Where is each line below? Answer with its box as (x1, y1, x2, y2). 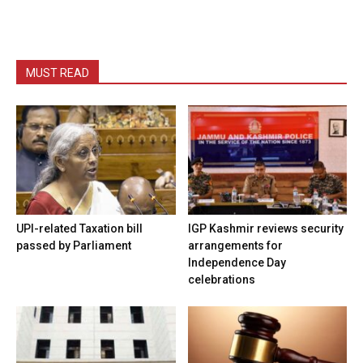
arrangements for (187, 238, 283, 252)
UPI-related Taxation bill (16, 221, 143, 235)
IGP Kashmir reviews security (187, 221, 344, 235)
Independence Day (187, 255, 286, 269)
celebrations (187, 272, 255, 286)
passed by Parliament (16, 238, 131, 252)
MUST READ (26, 66, 89, 79)
